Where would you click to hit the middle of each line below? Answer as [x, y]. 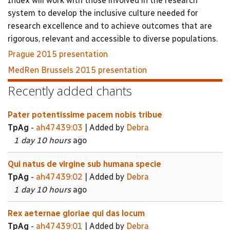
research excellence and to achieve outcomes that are [110, 26]
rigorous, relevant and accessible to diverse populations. [113, 39]
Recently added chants [70, 91]
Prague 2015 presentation [58, 54]
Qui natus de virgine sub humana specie [84, 164]
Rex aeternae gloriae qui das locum [76, 213]
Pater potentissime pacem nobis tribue [85, 114]
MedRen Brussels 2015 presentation [77, 70]
